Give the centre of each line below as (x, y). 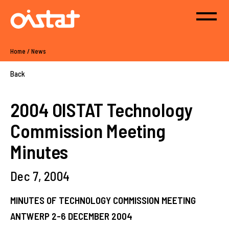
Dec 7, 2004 (40, 176)
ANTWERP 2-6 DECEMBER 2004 (71, 216)
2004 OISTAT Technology (102, 109)
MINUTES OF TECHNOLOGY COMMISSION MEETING (103, 200)
